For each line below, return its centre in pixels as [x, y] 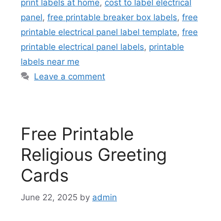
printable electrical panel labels [82, 47]
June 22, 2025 [49, 197]
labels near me [50, 62]
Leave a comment [70, 77]
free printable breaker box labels [112, 18]
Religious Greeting [94, 155]
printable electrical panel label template [99, 32]
